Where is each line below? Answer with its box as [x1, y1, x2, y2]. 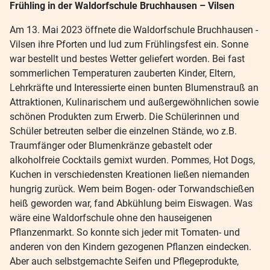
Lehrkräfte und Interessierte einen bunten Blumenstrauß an [10, 82, 259, 94]
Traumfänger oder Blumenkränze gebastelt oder [10, 140, 212, 152]
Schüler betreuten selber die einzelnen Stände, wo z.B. [10, 125, 237, 137]
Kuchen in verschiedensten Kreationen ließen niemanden [10, 169, 250, 181]
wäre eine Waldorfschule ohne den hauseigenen [10, 212, 212, 224]
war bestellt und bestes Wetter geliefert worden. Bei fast [10, 53, 245, 65]
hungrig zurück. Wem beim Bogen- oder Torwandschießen [10, 183, 254, 195]
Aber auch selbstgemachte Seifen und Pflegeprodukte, [10, 256, 239, 268]
